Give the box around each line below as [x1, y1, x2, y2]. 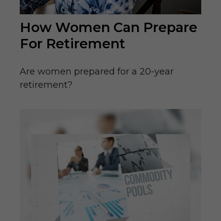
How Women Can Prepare [20, 19, 197, 36]
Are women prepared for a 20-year [20, 66, 174, 77]
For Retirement [20, 36, 125, 52]
